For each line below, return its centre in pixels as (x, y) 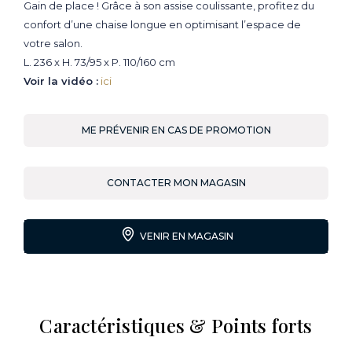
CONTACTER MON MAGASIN (176, 182)
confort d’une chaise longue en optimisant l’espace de (162, 24)
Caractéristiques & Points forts (176, 325)
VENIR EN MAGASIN (185, 236)
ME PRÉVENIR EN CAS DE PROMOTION (176, 130)
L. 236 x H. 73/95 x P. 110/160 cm (99, 62)
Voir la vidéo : (61, 81)
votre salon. (53, 43)
